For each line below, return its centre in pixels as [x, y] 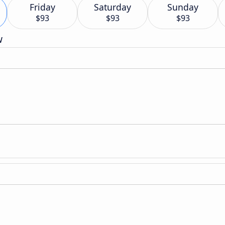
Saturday [113, 7]
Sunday [183, 7]
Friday [42, 7]
